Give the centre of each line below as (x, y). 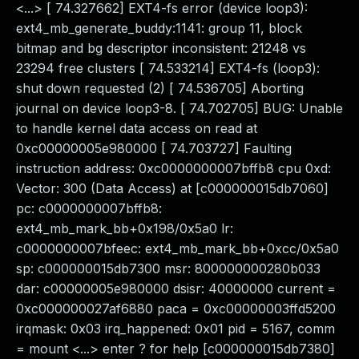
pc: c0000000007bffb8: (89, 208)
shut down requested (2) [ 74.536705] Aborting (160, 88)
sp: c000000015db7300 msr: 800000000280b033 (168, 268)
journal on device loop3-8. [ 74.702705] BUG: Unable (179, 108)
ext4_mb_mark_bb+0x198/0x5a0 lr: (125, 228)
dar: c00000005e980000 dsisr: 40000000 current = (176, 288)
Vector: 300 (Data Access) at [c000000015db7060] (172, 188)
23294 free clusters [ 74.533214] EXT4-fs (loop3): (168, 68)
